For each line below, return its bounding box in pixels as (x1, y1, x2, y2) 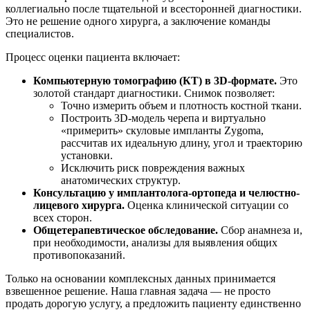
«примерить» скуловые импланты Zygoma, (61, 125, 264, 137)
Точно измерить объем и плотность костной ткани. (61, 100, 302, 112)
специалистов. (6, 28, 74, 40)
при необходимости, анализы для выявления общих (33, 237, 277, 249)
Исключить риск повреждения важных (61, 162, 245, 174)
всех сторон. (33, 212, 92, 224)
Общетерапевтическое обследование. (33, 224, 218, 237)
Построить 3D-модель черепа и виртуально (61, 112, 266, 125)
